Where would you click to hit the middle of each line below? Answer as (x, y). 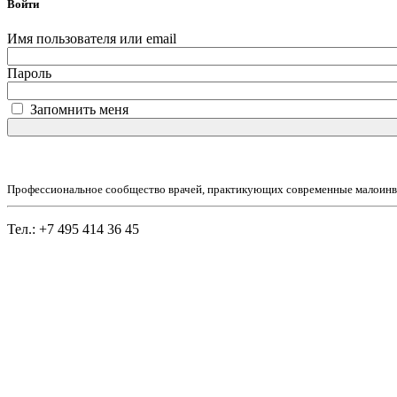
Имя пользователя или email (92, 38)
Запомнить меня (79, 109)
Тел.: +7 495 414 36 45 (73, 229)
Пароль (29, 73)
